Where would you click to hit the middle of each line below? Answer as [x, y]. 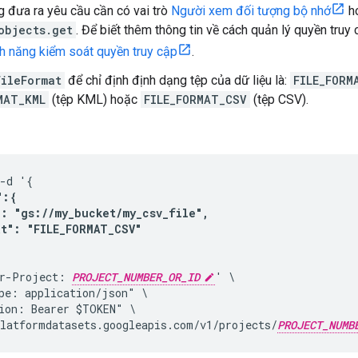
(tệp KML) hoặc [95, 99]
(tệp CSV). [279, 99]
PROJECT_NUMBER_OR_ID [136, 276]
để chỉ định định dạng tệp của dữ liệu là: [177, 80]
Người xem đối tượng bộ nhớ [251, 10]
